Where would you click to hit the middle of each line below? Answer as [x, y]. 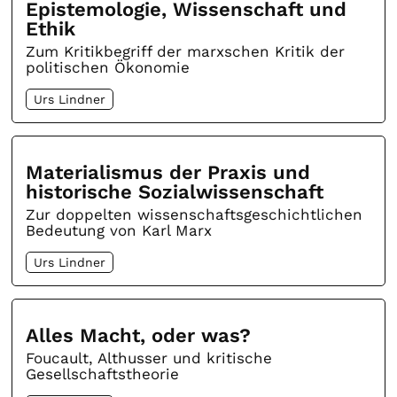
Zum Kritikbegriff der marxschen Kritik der [186, 52]
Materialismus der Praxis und [168, 173]
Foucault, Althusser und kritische [149, 358]
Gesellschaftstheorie [103, 374]
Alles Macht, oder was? [139, 336]
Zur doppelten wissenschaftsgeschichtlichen [195, 215]
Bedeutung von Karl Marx [119, 231]
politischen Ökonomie [108, 68]
